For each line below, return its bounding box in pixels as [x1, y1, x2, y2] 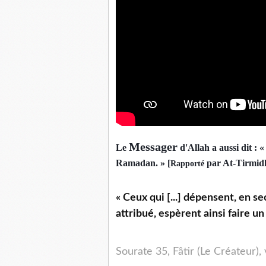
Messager [129, 140, 178, 154]
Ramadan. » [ [116, 158, 170, 169]
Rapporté [170, 159, 204, 169]
